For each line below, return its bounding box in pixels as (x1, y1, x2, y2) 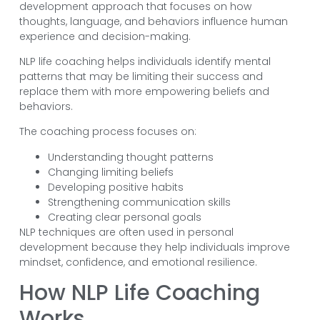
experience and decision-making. (19, 29, 191, 44)
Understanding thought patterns (47, 149, 214, 164)
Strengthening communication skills (47, 194, 231, 209)
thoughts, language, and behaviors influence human (19, 14, 288, 29)
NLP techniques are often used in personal (19, 224, 234, 239)
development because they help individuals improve (19, 239, 290, 254)
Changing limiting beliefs (47, 164, 174, 179)
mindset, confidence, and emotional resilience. (19, 254, 257, 269)
